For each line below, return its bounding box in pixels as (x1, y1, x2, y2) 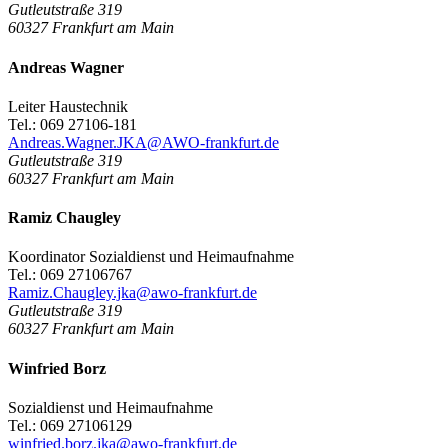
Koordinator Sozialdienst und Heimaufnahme (8, 248, 294, 266)
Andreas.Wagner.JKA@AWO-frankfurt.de (8, 133, 279, 151)
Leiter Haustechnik (8, 97, 128, 115)
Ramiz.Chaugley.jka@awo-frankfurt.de (8, 284, 257, 302)
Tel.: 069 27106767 (8, 266, 132, 284)
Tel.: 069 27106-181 (8, 115, 137, 133)
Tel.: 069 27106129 (8, 416, 132, 434)
